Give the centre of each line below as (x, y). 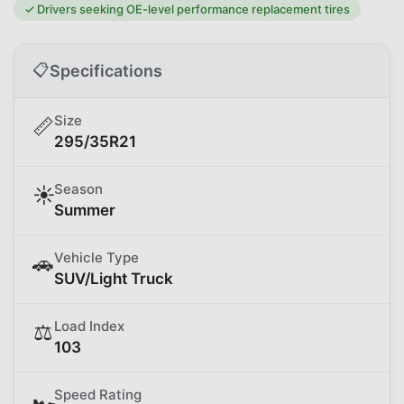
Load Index (89, 326)
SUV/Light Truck (114, 278)
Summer (85, 210)
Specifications (106, 70)
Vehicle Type (96, 257)
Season (78, 188)
